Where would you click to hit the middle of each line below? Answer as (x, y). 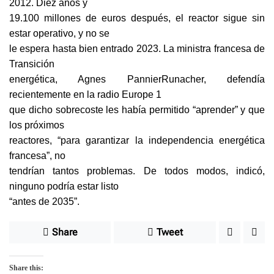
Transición (32, 64)
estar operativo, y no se (59, 34)
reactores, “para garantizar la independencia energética (137, 141)
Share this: (26, 268)
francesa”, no (37, 156)
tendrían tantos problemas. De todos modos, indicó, (137, 171)
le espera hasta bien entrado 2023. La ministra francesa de (137, 49)
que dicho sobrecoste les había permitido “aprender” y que (137, 110)
